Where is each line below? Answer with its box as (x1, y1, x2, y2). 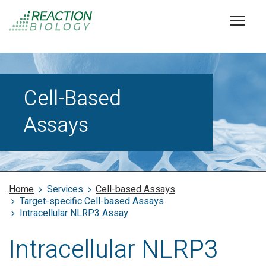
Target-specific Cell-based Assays (19, 194, 164, 208)
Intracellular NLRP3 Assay (19, 206, 128, 220)
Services (46, 182, 83, 197)
